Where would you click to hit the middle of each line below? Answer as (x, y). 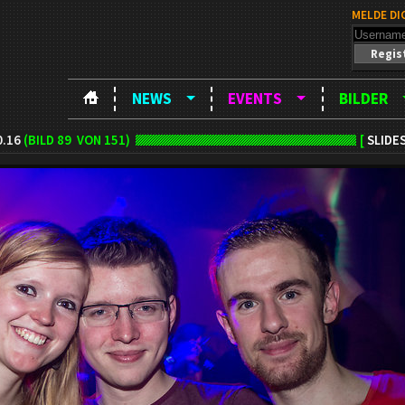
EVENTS (255, 99)
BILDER (364, 99)
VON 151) (104, 141)
